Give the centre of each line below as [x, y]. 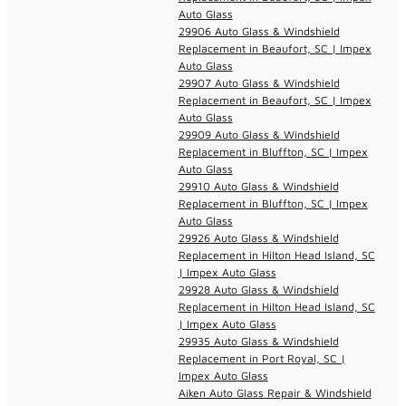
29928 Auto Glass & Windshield [258, 289]
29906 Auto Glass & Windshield [259, 31]
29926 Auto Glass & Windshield [258, 237]
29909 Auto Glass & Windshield [259, 134]
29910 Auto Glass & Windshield [258, 186]
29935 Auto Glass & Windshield [258, 341]
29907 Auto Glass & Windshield [259, 82]
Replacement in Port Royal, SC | [261, 358]
